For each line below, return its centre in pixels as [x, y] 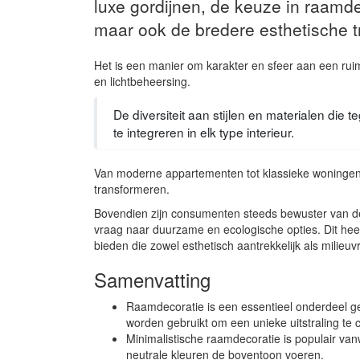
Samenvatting [152, 279]
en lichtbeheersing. [142, 81]
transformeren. [132, 188]
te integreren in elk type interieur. [204, 131]
